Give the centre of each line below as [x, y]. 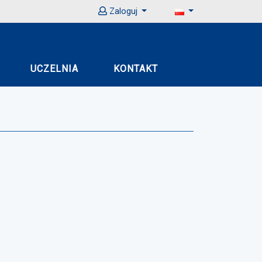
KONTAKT [136, 69]
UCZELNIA [54, 69]
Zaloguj [123, 11]
